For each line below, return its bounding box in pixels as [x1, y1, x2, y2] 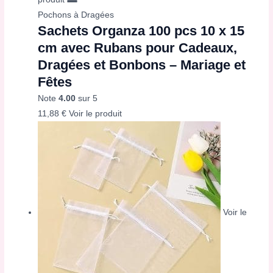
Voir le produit [69, 109, 122, 119]
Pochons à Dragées [38, 10, 115, 20]
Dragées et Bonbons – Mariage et [38, 57, 246, 73]
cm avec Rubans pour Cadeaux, [38, 40, 238, 56]
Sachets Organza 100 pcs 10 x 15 [38, 23, 245, 39]
